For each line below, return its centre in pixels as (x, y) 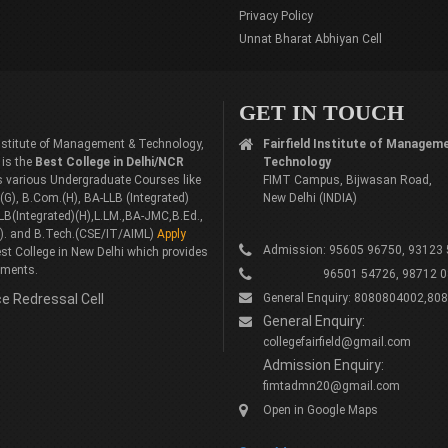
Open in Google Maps (320, 410)
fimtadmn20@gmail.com (331, 386)
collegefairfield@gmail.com (337, 342)
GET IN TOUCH (321, 112)
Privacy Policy (276, 16)
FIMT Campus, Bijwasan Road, (347, 180)
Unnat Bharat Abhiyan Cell (310, 39)
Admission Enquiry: (323, 365)
